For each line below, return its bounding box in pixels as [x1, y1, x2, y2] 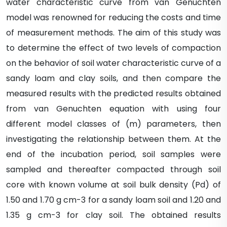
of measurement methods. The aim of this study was [6, 27, 221, 39]
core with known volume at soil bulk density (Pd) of [6, 179, 221, 191]
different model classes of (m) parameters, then [6, 118, 221, 130]
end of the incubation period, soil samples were [6, 148, 221, 160]
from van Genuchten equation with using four [6, 103, 221, 115]
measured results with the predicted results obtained [6, 88, 221, 99]
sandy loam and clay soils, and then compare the [6, 72, 221, 84]
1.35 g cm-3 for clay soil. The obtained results [6, 209, 221, 221]
